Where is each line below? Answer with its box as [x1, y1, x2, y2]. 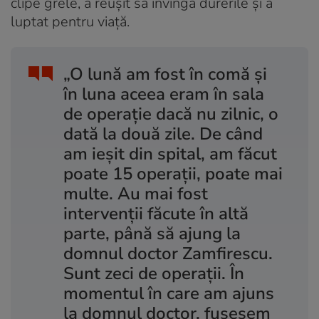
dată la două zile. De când [63, 122, 263, 146]
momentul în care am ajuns [63, 282, 274, 305]
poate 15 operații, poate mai [63, 162, 283, 186]
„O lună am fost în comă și [63, 63, 267, 86]
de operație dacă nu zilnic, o [63, 103, 278, 126]
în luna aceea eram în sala [63, 83, 264, 106]
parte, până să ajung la [63, 222, 241, 246]
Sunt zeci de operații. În [63, 262, 244, 286]
